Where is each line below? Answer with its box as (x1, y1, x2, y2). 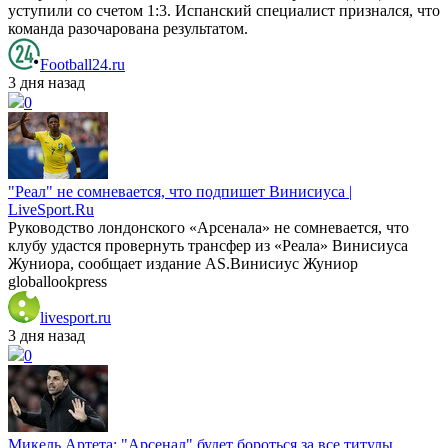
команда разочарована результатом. (8, 19, 248, 37)
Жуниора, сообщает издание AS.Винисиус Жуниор (8, 254, 358, 272)
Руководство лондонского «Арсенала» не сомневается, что (8, 218, 409, 236)
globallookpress (8, 272, 107, 290)
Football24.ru (40, 55, 125, 73)
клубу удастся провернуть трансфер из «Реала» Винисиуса (8, 236, 408, 254)
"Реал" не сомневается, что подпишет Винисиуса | (8, 182, 352, 200)
